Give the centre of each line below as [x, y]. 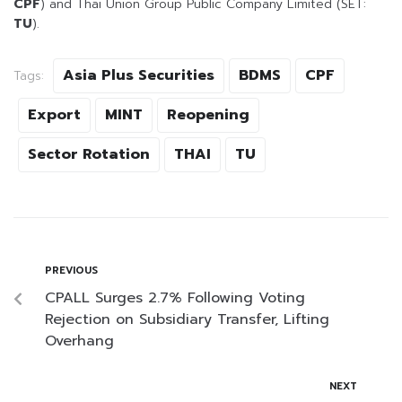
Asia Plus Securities [139, 76]
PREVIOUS [71, 271]
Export [54, 115]
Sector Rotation [89, 155]
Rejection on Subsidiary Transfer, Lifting [187, 320]
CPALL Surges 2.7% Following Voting [175, 298]
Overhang [79, 341]
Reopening [208, 115]
